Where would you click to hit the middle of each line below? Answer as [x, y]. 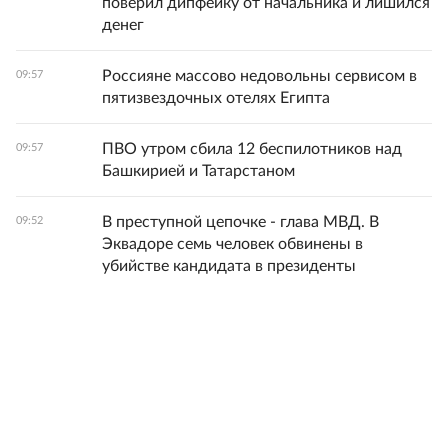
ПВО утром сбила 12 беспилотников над [252, 149]
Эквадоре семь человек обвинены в [232, 244]
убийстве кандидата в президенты [229, 266]
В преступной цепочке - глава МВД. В [240, 222]
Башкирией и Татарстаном [198, 171]
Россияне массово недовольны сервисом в [259, 76]
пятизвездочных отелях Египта [216, 98]
